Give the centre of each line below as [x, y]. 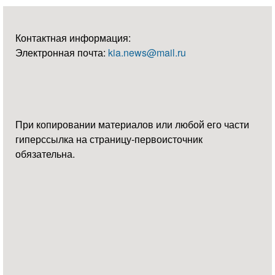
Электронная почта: [62, 52]
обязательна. [45, 153]
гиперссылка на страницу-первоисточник [109, 139]
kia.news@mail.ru [147, 52]
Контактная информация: [73, 37]
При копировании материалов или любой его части [132, 124]
